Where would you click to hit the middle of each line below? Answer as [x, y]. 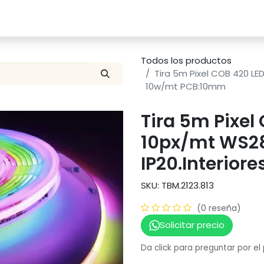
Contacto [154, 18]
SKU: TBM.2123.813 [177, 185]
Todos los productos [186, 60]
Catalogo [27, 18]
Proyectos [90, 18]
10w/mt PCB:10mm [186, 86]
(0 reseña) [219, 208]
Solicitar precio [192, 225]
